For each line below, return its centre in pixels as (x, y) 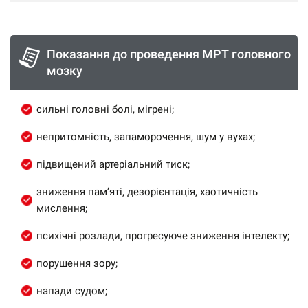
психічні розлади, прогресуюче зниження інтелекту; (163, 236)
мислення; (62, 208)
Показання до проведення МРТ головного (169, 54)
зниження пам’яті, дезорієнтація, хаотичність (147, 192)
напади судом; (72, 291)
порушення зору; (77, 263)
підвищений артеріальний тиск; (113, 164)
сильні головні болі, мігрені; (105, 109)
